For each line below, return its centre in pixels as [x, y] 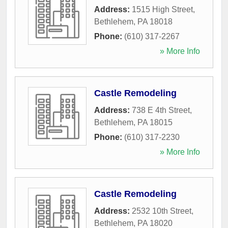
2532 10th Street [162, 211]
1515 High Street [162, 9]
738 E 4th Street [161, 110]
